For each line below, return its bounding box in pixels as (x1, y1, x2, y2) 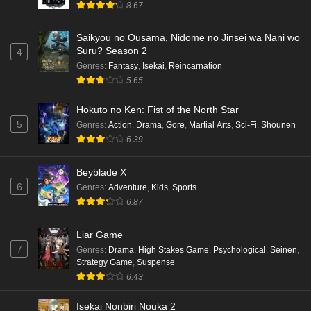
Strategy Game (76, 258, 133, 268)
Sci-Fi (235, 120, 257, 131)
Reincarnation (169, 61, 222, 72)
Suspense (137, 258, 175, 268)
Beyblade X (76, 167, 126, 178)
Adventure (108, 183, 147, 193)
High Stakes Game (138, 245, 209, 255)
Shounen (261, 120, 296, 131)
